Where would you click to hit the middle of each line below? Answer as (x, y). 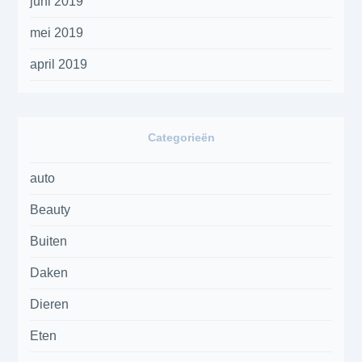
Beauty (51, 210)
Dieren (50, 305)
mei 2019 (57, 33)
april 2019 (59, 65)
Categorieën (181, 138)
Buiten (49, 242)
